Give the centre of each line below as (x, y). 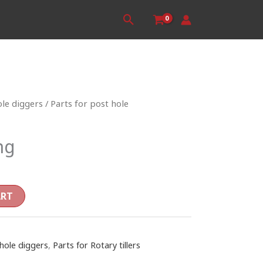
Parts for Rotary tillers (97, 245)
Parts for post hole (90, 103)
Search (144, 22)
